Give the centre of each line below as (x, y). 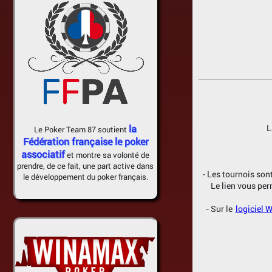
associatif (43, 154)
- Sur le (219, 208)
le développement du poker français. (85, 177)
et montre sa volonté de (107, 155)
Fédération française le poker (85, 141)
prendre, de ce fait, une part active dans (85, 166)
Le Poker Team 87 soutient (81, 129)
